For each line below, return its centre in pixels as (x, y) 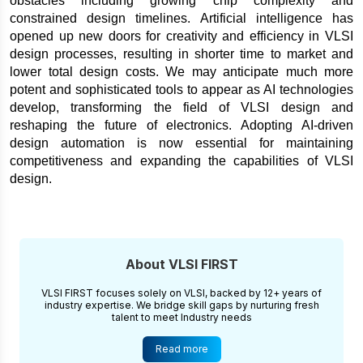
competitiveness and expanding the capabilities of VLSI (181, 160)
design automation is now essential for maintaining (181, 143)
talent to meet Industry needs (181, 317)
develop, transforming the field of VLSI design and (181, 107)
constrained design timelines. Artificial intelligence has (181, 18)
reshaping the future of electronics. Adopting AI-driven (181, 125)
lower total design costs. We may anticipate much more (181, 71)
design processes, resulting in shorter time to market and (181, 53)
